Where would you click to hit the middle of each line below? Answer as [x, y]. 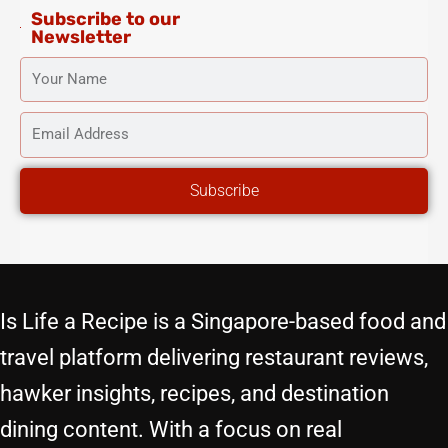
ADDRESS [56, 165]
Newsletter [80, 36]
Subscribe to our [105, 18]
